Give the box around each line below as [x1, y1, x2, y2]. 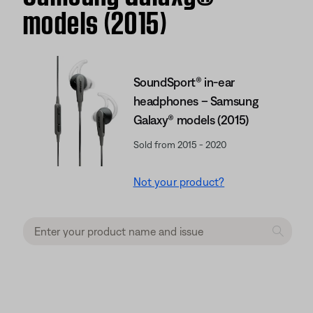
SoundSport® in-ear [133, 75, 235, 89]
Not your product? [133, 175, 225, 188]
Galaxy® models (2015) [133, 112, 249, 127]
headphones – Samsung [133, 94, 259, 108]
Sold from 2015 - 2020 [133, 139, 226, 150]
